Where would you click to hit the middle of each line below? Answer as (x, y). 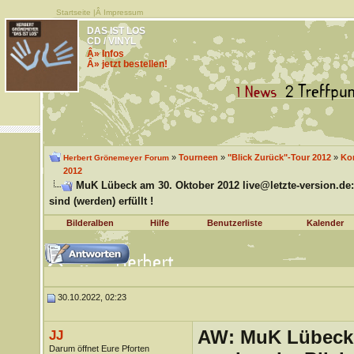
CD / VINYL (111, 41)
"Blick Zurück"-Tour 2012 (279, 157)
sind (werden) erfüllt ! (101, 201)
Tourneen (198, 157)
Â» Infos (105, 54)
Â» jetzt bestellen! (127, 64)
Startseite (73, 12)
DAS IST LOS (116, 31)
